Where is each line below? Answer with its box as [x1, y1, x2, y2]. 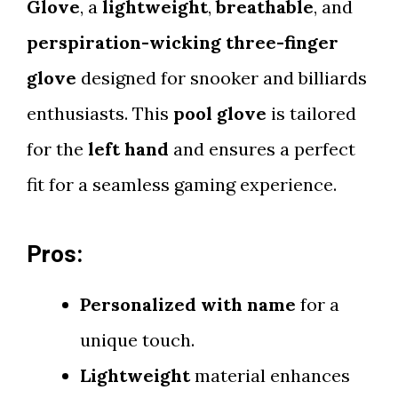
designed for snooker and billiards [76, 67, 367, 89]
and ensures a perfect [169, 138, 355, 160]
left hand [88, 138, 169, 160]
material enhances [190, 364, 350, 386]
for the [27, 138, 88, 160]
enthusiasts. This [27, 102, 173, 124]
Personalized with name [80, 293, 296, 315]
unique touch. [80, 329, 195, 351]
